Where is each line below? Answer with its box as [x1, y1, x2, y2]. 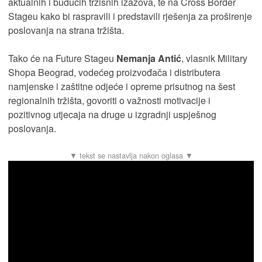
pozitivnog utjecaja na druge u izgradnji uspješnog [8, 108, 216, 121]
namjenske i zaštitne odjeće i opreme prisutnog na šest [8, 80, 235, 93]
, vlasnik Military [181, 51, 247, 65]
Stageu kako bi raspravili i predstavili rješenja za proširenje [8, 9, 252, 23]
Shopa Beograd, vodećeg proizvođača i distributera [8, 65, 220, 79]
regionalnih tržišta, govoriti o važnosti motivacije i [8, 94, 211, 107]
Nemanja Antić [116, 51, 181, 65]
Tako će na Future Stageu [8, 51, 116, 65]
